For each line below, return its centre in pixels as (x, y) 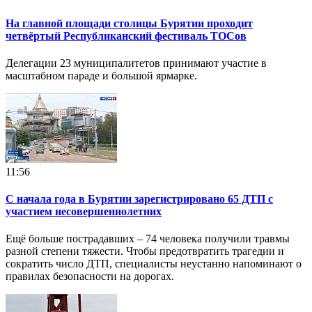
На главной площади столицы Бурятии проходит (129, 23)
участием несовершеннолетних (84, 212)
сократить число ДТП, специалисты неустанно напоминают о (154, 264)
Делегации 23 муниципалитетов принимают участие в (136, 63)
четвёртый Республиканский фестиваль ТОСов (126, 36)
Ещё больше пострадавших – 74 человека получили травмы (148, 239)
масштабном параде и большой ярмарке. (101, 75)
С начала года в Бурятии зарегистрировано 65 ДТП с (139, 199)
